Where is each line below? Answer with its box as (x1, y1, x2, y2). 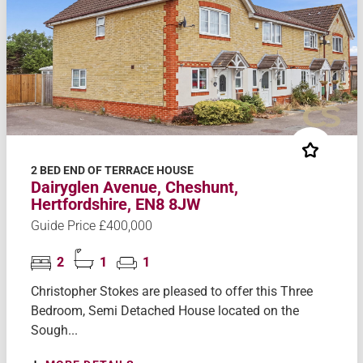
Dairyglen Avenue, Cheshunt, (30, 177, 238, 198)
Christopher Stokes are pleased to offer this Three (30, 284, 313, 300)
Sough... (30, 322, 78, 339)
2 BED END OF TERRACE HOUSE (30, 164, 194, 177)
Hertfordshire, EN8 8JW (30, 194, 201, 215)
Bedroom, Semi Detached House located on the (30, 303, 299, 319)
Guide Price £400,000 (30, 218, 152, 234)
